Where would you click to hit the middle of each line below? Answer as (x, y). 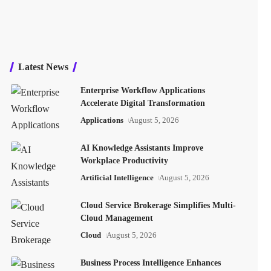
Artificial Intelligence (117, 178)
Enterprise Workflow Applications (142, 90)
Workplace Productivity (124, 161)
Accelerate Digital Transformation (142, 103)
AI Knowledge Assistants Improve (142, 148)
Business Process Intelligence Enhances (150, 263)
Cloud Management (116, 218)
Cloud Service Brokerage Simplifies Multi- (158, 205)
